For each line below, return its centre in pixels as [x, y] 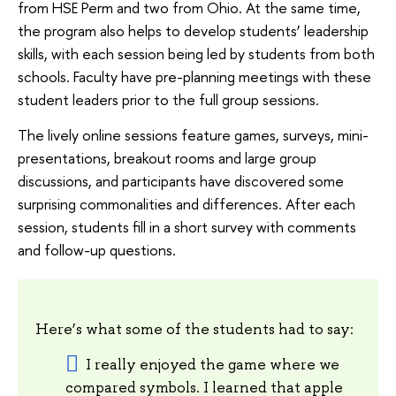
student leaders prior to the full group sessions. [170, 99]
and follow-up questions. [99, 249]
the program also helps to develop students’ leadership [193, 30]
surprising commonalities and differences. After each [187, 203]
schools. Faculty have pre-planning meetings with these [194, 76]
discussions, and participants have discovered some [181, 180]
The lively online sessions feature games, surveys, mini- [193, 134]
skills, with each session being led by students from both [196, 53]
